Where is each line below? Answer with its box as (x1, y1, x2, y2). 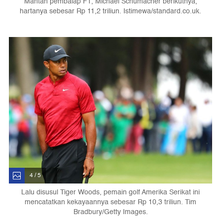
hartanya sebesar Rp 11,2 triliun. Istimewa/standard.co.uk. (20, 5, 201, 17)
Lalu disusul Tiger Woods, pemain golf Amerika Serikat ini (21, 186, 200, 198)
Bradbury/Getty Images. (73, 206, 148, 218)
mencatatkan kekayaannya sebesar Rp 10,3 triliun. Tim (25, 196, 196, 208)
